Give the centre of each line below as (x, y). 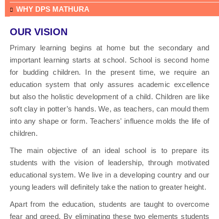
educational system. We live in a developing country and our (109, 175)
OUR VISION (39, 32)
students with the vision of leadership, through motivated (109, 162)
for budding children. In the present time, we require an (109, 72)
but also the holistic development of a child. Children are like (109, 96)
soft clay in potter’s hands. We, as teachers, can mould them (109, 109)
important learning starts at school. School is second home (109, 60)
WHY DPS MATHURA (53, 9)
